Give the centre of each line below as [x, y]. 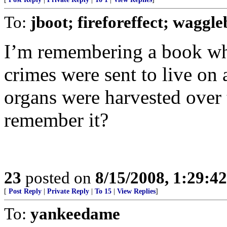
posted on [58, 178]
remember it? [56, 120]
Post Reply [25, 191]
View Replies [136, 191]
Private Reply [68, 191]
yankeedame [75, 214]
